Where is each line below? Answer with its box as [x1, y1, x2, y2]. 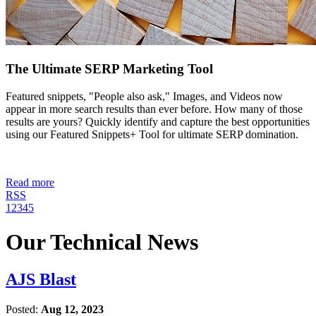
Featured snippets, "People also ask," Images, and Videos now [6, 90, 283, 102]
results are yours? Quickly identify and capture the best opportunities [6, 115, 310, 128]
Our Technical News [6, 229, 198, 255]
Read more [6, 176, 54, 188]
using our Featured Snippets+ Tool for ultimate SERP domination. [6, 128, 298, 140]
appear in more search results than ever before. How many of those [6, 102, 303, 115]
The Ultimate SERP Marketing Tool [6, 61, 213, 76]
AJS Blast [6, 270, 76, 289]
